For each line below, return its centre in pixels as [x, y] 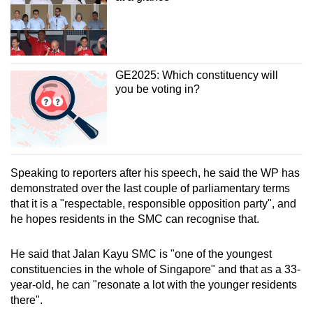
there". [28, 300]
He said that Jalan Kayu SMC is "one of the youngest [141, 254]
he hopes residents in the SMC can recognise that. [136, 219]
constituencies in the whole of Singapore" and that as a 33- [155, 269]
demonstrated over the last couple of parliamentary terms [150, 188]
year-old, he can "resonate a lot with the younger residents [154, 284]
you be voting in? [157, 89]
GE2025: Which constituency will [196, 75]
